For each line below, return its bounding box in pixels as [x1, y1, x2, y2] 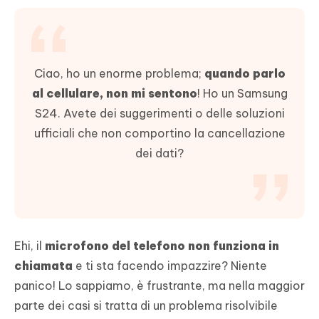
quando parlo [204, 66, 286, 81]
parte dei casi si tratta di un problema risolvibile [14, 298, 278, 313]
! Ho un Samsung [197, 86, 288, 101]
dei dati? [135, 146, 184, 161]
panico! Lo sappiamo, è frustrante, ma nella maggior [14, 278, 305, 293]
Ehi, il [14, 239, 45, 253]
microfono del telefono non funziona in [45, 239, 279, 253]
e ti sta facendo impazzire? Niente [73, 258, 267, 273]
